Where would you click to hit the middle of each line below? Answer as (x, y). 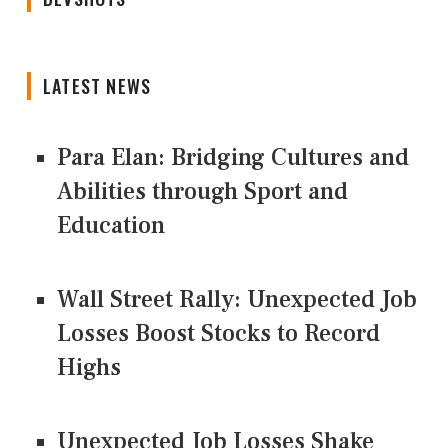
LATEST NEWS (97, 86)
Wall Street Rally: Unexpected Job (237, 300)
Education (111, 226)
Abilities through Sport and (202, 192)
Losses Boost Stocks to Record (218, 334)
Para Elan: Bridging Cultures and (233, 158)
